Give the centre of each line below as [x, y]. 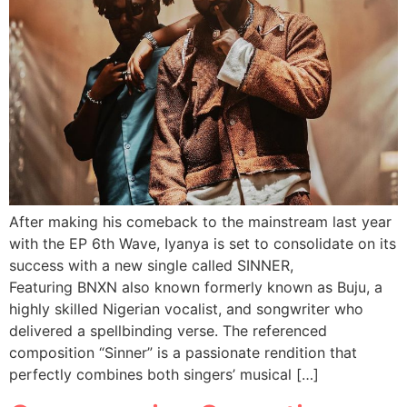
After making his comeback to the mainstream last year [200, 222]
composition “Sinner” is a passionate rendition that [183, 353]
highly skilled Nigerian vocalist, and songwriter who [186, 309]
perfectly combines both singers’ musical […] [164, 375]
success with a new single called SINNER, [151, 266]
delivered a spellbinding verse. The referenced [168, 331]
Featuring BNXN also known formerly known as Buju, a [196, 288]
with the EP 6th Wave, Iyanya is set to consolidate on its [203, 244]
